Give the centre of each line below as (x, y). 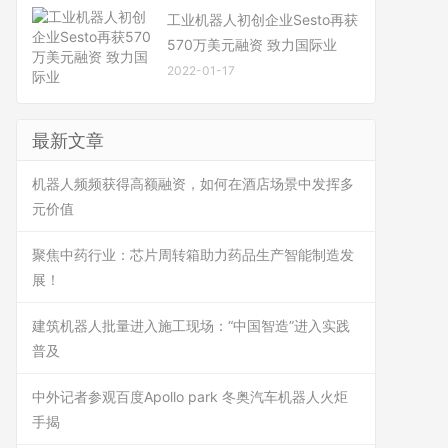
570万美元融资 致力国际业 (252, 44)
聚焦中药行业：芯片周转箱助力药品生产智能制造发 (193, 254)
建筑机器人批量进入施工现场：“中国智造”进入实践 (191, 325)
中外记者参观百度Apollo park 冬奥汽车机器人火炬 (190, 396)
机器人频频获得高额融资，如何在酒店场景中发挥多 (193, 183)
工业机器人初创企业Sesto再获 (262, 19)
